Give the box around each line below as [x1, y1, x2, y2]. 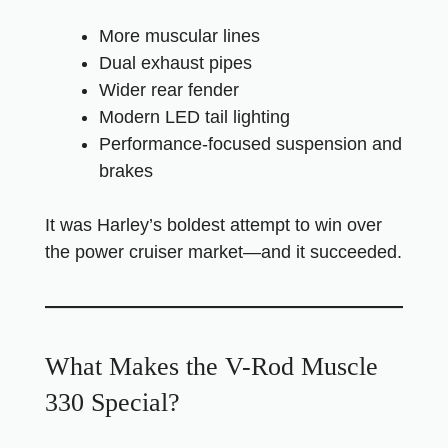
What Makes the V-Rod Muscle [45, 352, 378, 381]
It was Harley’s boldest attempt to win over [45, 215, 382, 235]
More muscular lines [99, 26, 260, 46]
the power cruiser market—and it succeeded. [45, 242, 402, 262]
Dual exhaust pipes [99, 53, 252, 73]
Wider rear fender [99, 80, 239, 100]
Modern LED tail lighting [99, 107, 290, 127]
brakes [99, 161, 153, 181]
